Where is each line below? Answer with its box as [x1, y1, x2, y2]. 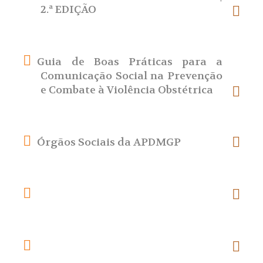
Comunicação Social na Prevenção [41, 69, 222, 83]
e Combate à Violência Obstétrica [41, 83, 214, 97]
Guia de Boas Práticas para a [37, 55, 222, 69]
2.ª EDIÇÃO [41, 3, 97, 17]
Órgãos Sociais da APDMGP [37, 136, 181, 150]
